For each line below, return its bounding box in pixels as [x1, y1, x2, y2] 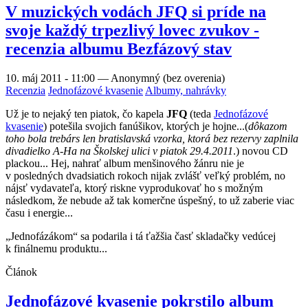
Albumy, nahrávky [145, 84, 226, 96]
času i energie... [5, 206, 73, 219]
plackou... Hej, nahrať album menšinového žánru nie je [5, 157, 244, 169]
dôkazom [248, 120, 287, 132]
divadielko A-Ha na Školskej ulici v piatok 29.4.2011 [5, 144, 233, 157]
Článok [5, 265, 37, 278]
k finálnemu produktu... [5, 242, 107, 254]
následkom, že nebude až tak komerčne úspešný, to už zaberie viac [5, 194, 294, 206]
